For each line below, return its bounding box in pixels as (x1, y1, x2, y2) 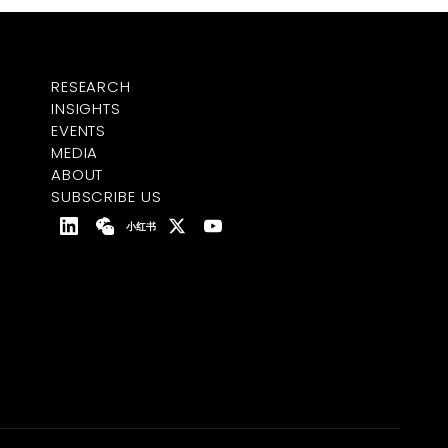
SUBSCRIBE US (50, 186, 162, 207)
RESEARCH (50, 76, 132, 97)
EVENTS (50, 120, 107, 141)
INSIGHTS (50, 98, 122, 119)
